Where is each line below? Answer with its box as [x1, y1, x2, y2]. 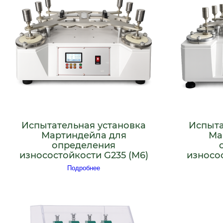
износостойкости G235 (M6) [19, 150, 148, 161]
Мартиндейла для [41, 130, 126, 141]
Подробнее [67, 164, 100, 172]
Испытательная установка [21, 120, 146, 131]
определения [52, 140, 115, 151]
